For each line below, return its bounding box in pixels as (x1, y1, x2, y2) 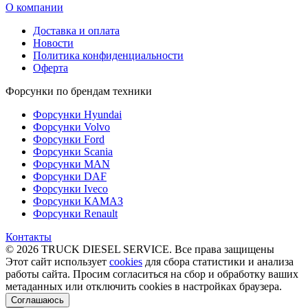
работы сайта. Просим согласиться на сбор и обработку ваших (5, 267, 298, 280)
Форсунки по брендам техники (5, 85, 152, 97)
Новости (33, 36, 74, 49)
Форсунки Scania (33, 145, 113, 157)
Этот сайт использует (5, 255, 109, 267)
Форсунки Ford (33, 133, 104, 145)
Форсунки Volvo (33, 120, 110, 133)
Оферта (33, 61, 68, 74)
